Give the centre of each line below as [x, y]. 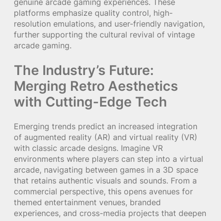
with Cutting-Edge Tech [91, 102]
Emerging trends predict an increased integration [106, 126]
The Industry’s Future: [84, 70]
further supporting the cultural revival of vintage [104, 35]
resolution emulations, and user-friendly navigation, [109, 24]
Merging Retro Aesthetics [96, 86]
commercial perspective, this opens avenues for [103, 191]
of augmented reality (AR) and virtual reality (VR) [106, 137]
